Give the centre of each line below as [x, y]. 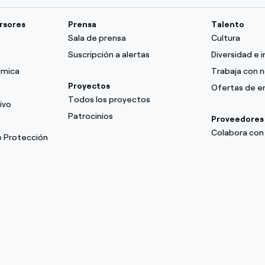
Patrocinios [91, 116]
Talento [227, 25]
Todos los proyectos [109, 100]
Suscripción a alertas [109, 55]
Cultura [225, 38]
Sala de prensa [97, 38]
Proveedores [237, 119]
